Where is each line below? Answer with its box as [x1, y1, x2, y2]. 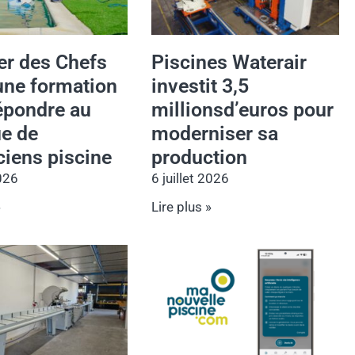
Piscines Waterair [151, 51, 307, 74]
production [151, 146, 248, 170]
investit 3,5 [151, 74, 250, 98]
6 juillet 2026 [151, 170, 230, 187]
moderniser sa [151, 122, 279, 146]
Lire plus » [151, 199, 212, 216]
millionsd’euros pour [151, 98, 334, 122]
